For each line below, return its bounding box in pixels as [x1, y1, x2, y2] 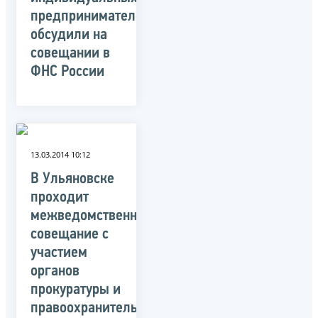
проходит [31, 189, 89, 206]
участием [31, 244, 87, 261]
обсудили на [31, 26, 107, 43]
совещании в [31, 45, 110, 62]
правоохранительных [31, 300, 162, 317]
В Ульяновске [31, 170, 114, 187]
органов [31, 263, 79, 280]
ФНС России [31, 63, 104, 80]
